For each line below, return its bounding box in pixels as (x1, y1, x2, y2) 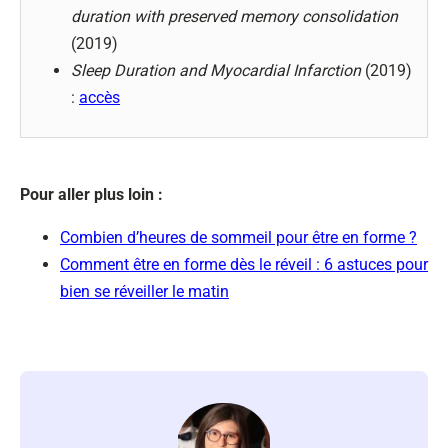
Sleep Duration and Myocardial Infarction (71, 61, 361, 80)
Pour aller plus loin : (20, 185, 163, 204)
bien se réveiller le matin (60, 282, 229, 301)
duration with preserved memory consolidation (71, 7, 398, 26)
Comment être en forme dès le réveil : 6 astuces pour (60, 255, 428, 274)
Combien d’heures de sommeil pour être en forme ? (60, 228, 417, 247)
